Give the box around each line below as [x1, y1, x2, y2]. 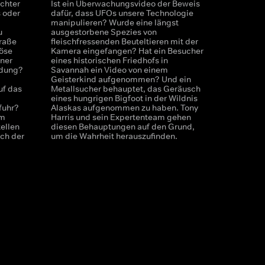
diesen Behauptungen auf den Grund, [50, 121, 195, 132]
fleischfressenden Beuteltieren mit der [50, 36, 198, 47]
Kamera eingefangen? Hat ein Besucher [50, 46, 203, 56]
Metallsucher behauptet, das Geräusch [50, 83, 201, 94]
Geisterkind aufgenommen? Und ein [50, 74, 191, 85]
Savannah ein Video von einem [50, 64, 168, 75]
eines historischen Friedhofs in [50, 55, 168, 66]
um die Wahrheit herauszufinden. [50, 131, 177, 141]
